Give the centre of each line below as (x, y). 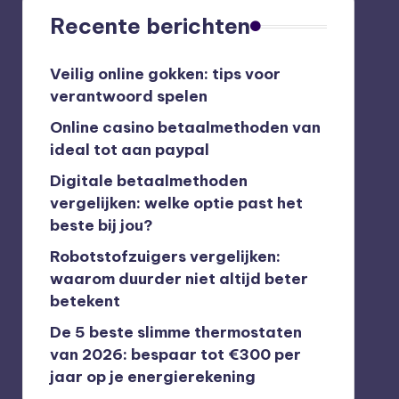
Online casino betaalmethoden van (185, 127)
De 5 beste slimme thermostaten (175, 332)
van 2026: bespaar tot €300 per (175, 354)
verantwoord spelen (128, 96)
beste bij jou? (101, 225)
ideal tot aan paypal (129, 150)
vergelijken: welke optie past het (176, 203)
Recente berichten (150, 26)
